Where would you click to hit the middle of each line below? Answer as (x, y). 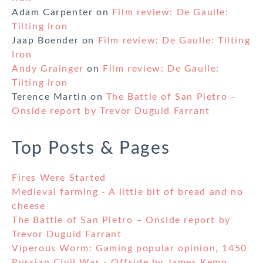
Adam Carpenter (53, 13)
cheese (29, 206)
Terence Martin (50, 97)
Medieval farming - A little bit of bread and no (128, 192)
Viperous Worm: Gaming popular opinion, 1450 (129, 249)
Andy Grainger (48, 69)
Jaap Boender (45, 41)
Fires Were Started (59, 178)
